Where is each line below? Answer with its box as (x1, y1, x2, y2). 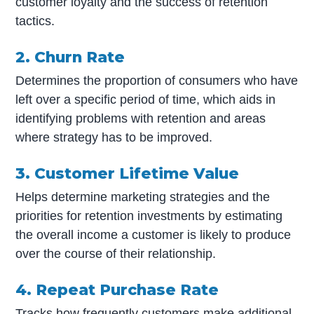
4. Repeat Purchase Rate (15, 280, 219, 299)
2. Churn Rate (15, 47, 125, 66)
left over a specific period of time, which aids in (15, 93, 276, 107)
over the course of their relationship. (15, 247, 217, 261)
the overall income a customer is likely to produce (15, 228, 292, 243)
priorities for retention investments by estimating (15, 209, 283, 224)
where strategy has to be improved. (15, 130, 213, 145)
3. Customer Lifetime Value (15, 164, 240, 183)
